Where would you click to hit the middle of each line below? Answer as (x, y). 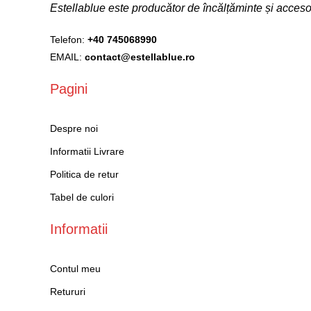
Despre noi (74, 128)
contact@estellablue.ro (140, 57)
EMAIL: (67, 57)
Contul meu (75, 269)
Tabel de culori (82, 197)
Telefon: (69, 40)
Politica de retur (84, 174)
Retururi (68, 292)
